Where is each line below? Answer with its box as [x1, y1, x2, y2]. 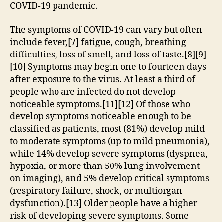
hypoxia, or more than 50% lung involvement [10, 160, 200, 172]
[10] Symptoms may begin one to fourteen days [10, 61, 206, 73]
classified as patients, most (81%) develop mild [10, 123, 205, 135]
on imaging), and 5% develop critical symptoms [10, 172, 209, 184]
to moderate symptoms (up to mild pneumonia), [10, 135, 210, 147]
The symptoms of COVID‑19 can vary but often [10, 24, 202, 36]
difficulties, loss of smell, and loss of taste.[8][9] [10, 49, 206, 60]
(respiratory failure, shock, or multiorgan [10, 185, 182, 197]
